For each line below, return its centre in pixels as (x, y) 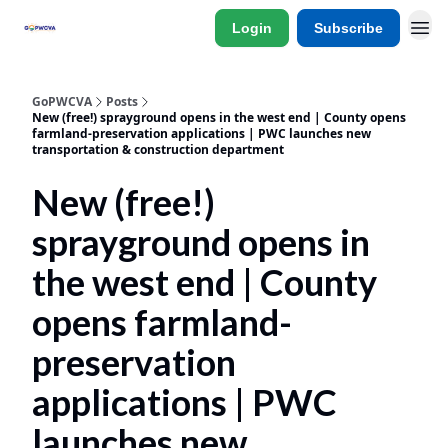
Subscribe (348, 28)
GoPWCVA (62, 101)
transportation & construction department (158, 149)
